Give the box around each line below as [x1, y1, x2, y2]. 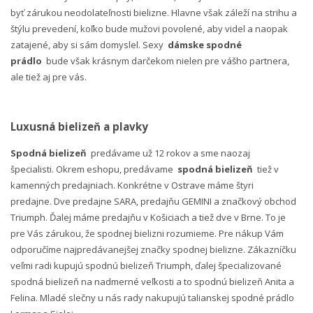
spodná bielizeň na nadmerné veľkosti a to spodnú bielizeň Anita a [10, 275, 294, 288]
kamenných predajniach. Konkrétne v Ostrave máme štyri [10, 178, 254, 191]
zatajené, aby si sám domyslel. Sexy [10, 38, 168, 51]
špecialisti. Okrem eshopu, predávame [10, 162, 177, 175]
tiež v [253, 162, 279, 175]
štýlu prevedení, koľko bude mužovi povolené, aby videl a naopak [10, 22, 288, 35]
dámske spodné [168, 38, 242, 51]
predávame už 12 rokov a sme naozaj [87, 146, 250, 159]
